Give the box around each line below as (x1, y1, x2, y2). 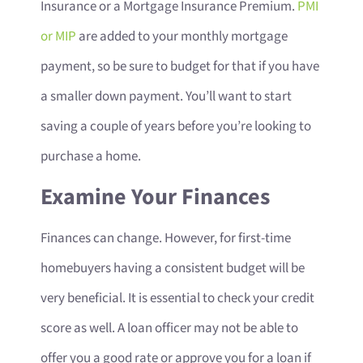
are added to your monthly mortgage (76, 28, 288, 46)
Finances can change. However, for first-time (41, 228, 291, 247)
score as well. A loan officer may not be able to (41, 318, 298, 337)
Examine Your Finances (41, 181, 270, 212)
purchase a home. (41, 147, 143, 166)
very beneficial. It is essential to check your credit (41, 288, 314, 307)
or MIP (41, 28, 76, 46)
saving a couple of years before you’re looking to (41, 117, 311, 136)
